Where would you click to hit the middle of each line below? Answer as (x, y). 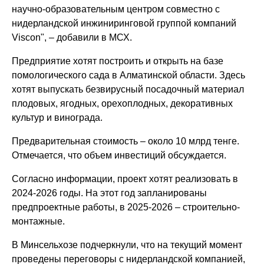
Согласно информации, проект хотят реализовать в (125, 179)
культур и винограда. (57, 117)
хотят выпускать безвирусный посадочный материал (128, 89)
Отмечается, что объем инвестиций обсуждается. (119, 155)
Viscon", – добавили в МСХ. (72, 37)
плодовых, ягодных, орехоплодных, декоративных (123, 103)
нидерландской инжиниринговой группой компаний (124, 23)
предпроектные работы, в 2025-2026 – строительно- (126, 207)
